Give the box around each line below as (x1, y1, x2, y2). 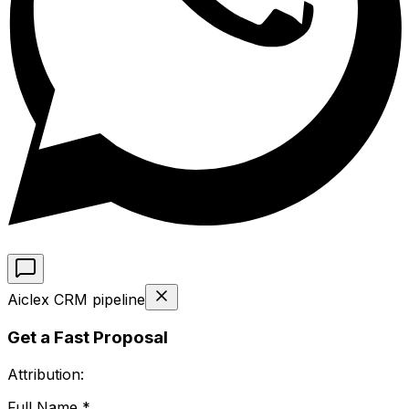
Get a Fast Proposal (7, 327, 168, 349)
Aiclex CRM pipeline (7, 289, 145, 309)
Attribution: (7, 365, 84, 384)
